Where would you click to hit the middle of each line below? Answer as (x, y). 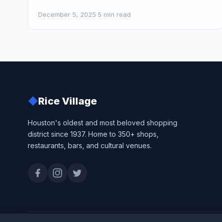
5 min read (114, 14)
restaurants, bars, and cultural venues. (90, 145)
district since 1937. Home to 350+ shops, (93, 134)
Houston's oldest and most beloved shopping (103, 123)
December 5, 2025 (67, 14)
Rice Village (68, 101)
